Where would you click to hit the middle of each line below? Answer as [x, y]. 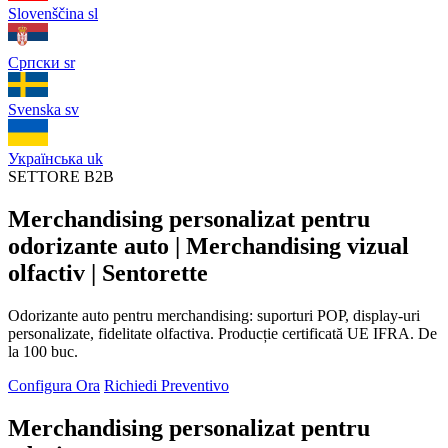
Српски [34, 62]
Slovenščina [46, 13]
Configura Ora [54, 385]
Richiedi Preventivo [166, 385]
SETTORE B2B [61, 176]
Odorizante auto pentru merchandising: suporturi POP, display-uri [214, 315]
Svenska [34, 109]
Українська [45, 158]
